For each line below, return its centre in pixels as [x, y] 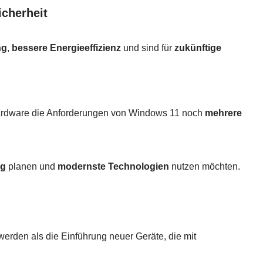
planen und [32, 167]
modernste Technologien [113, 167]
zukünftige [198, 48]
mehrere [223, 113]
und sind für [148, 48]
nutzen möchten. [205, 167]
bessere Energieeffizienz [66, 48]
